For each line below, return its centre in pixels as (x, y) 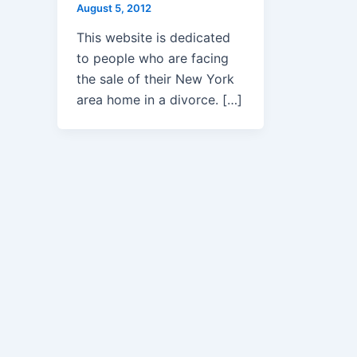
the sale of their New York (155, 79)
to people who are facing (153, 59)
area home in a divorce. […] (159, 100)
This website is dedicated (153, 38)
